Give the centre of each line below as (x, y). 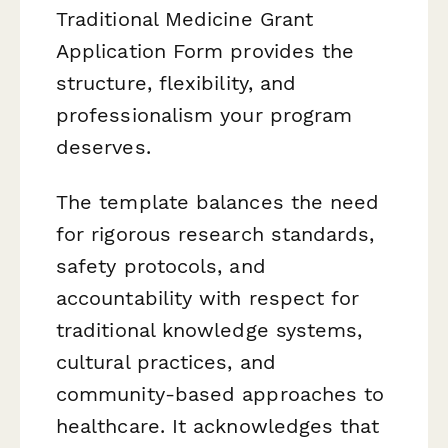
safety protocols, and (161, 266)
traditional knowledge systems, (209, 330)
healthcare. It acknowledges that (218, 426)
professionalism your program (204, 115)
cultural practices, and (166, 362)
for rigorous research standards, (215, 234)
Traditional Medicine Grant (185, 19)
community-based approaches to (220, 394)
